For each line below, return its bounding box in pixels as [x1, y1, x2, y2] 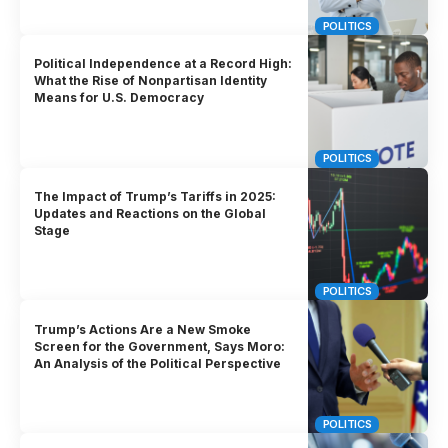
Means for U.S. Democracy [34, 90, 205, 106]
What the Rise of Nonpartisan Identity [34, 73, 268, 89]
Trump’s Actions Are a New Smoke [34, 321, 252, 337]
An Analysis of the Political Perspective [34, 355, 282, 371]
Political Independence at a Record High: [34, 56, 293, 72]
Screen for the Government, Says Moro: [34, 338, 286, 354]
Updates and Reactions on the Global [34, 205, 267, 221]
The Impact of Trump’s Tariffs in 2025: [34, 188, 277, 204]
